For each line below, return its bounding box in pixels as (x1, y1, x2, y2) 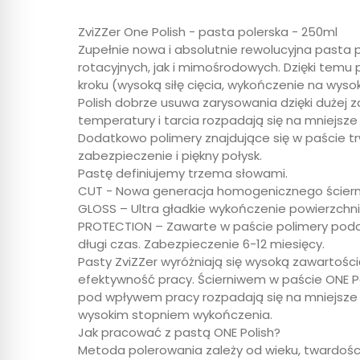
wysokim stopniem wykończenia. (78, 305, 272, 323)
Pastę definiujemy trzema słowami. (78, 164, 288, 182)
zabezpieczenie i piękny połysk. (78, 146, 262, 164)
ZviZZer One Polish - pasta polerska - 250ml (78, 22, 337, 40)
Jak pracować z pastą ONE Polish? (78, 323, 280, 341)
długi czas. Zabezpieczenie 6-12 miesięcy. (78, 235, 325, 252)
